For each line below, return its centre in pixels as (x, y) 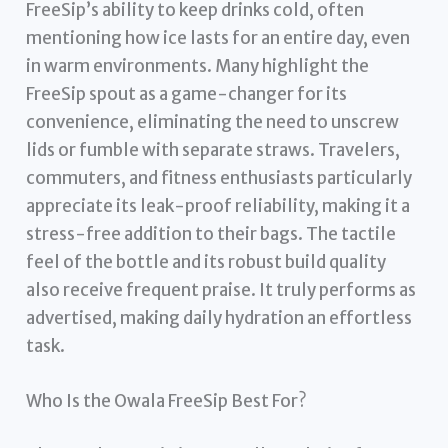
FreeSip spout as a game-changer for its (187, 94)
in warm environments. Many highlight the (198, 66)
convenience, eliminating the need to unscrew (213, 122)
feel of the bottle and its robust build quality (206, 262)
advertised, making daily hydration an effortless (219, 318)
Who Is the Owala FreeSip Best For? (167, 401)
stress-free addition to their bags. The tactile (211, 234)
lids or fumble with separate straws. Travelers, (213, 150)
